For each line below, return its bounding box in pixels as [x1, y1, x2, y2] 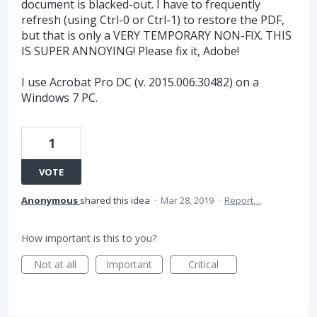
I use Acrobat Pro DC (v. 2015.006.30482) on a [21, 74, 259, 91]
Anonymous [21, 194, 78, 207]
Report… [224, 194, 261, 207]
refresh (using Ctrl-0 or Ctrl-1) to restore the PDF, [21, 12, 284, 28]
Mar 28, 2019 [161, 194, 214, 207]
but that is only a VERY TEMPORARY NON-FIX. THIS [21, 28, 292, 43]
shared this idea [80, 194, 152, 207]
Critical [188, 258, 219, 272]
